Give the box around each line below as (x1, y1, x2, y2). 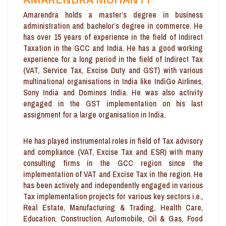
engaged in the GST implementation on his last (23, 97, 203, 109)
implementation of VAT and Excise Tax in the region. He (23, 168, 203, 180)
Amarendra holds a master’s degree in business (23, 9, 203, 20)
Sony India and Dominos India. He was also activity (23, 86, 203, 98)
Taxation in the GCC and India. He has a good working (23, 42, 203, 53)
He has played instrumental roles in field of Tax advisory (23, 135, 203, 146)
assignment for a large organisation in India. (23, 108, 165, 120)
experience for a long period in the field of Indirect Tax (23, 53, 203, 65)
